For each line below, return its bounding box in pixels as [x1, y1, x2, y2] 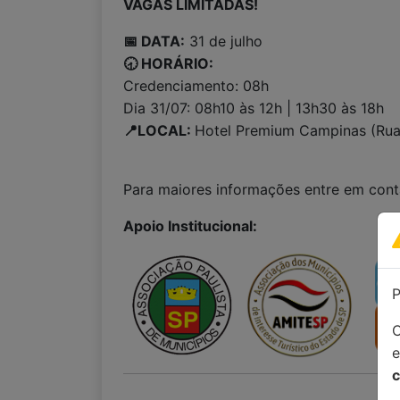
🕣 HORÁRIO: [123, 54, 217, 72]
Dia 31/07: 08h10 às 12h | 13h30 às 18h [123, 99, 384, 117]
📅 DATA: [123, 32, 185, 50]
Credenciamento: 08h [123, 77, 269, 95]
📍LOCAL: [123, 121, 195, 139]
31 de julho [185, 32, 262, 50]
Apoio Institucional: [123, 217, 257, 235]
